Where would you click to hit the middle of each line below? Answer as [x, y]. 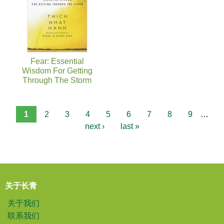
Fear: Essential [57, 61]
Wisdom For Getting [57, 71]
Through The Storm [57, 80]
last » [130, 126]
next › [94, 126]
